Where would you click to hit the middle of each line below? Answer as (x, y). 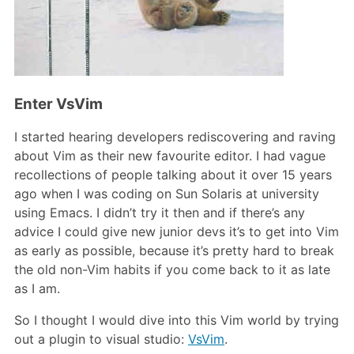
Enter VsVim (58, 104)
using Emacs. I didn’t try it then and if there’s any (160, 213)
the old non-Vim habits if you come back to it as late (172, 270)
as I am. (37, 289)
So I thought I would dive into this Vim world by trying (177, 320)
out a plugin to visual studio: (101, 339)
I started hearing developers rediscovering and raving (175, 137)
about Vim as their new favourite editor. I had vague (170, 156)
